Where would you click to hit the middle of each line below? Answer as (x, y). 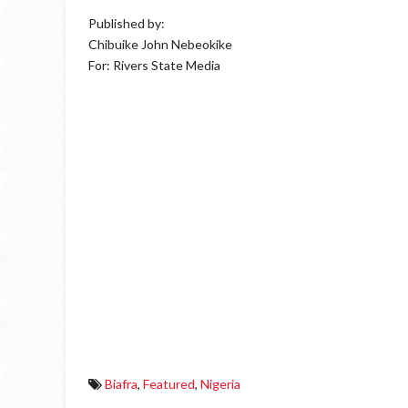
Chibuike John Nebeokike (160, 44)
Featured (169, 384)
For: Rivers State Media (154, 65)
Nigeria (220, 384)
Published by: (127, 23)
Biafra (121, 384)
